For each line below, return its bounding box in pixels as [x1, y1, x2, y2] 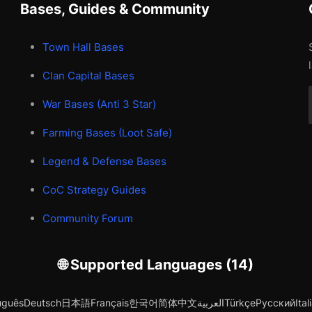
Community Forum [42, 212, 134, 226]
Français [90, 297, 129, 309]
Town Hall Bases [42, 40, 125, 54]
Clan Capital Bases [42, 69, 135, 83]
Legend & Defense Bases [42, 155, 167, 169]
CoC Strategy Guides [42, 183, 147, 197]
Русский [255, 297, 295, 309]
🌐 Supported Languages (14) [58, 256, 253, 274]
